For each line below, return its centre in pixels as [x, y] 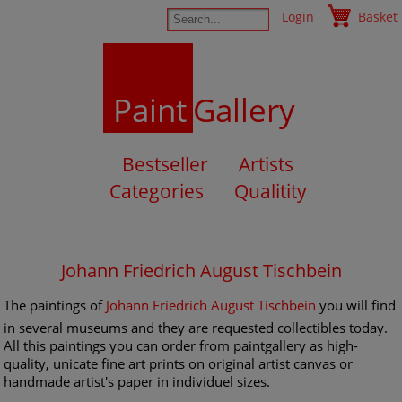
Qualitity [270, 191]
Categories [156, 191]
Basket [378, 17]
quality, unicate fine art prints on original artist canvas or [179, 363]
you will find [356, 305]
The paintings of [55, 305]
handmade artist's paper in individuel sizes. [137, 381]
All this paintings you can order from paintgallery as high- [181, 345]
